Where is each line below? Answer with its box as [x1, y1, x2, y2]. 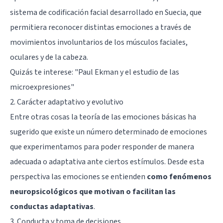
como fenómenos [147, 171, 212, 182]
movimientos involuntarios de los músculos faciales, [10, 36, 188, 48]
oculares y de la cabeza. [10, 51, 88, 63]
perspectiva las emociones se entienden [10, 171, 147, 182]
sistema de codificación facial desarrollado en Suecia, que [10, 6, 202, 18]
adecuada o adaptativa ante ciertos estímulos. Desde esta [10, 156, 204, 167]
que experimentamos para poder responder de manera [10, 141, 194, 152]
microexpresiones [10, 81, 71, 93]
